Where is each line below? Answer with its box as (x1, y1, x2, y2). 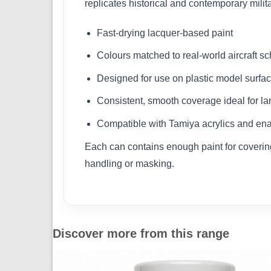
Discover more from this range (53, 227, 229, 241)
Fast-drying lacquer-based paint (97, 27, 233, 38)
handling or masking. (85, 158, 174, 169)
